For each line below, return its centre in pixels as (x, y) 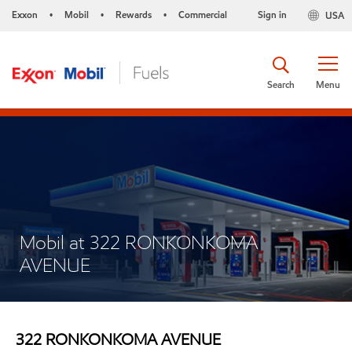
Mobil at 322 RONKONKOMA (139, 242)
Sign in (272, 15)
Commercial (203, 15)
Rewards (134, 15)
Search (281, 84)
